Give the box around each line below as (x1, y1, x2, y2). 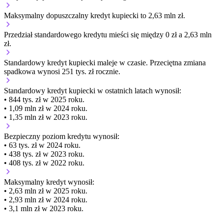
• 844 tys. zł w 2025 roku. (4, 95, 84, 104)
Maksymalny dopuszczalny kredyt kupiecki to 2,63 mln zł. (4, 11, 185, 20)
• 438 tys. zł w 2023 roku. (4, 149, 84, 158)
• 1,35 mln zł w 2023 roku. (4, 112, 87, 121)
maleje (97, 58, 117, 67)
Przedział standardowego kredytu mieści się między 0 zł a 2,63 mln (4, 30, 212, 39)
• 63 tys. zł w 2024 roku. (4, 140, 81, 149)
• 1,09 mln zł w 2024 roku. (4, 104, 87, 112)
